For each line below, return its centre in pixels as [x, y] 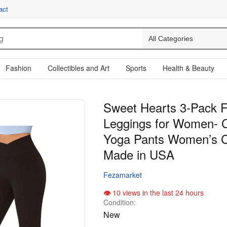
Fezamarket [123, 175]
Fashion [18, 68]
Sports [136, 68]
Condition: [120, 202]
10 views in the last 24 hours [157, 193]
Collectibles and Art [79, 68]
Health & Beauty [188, 68]
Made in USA [139, 154]
